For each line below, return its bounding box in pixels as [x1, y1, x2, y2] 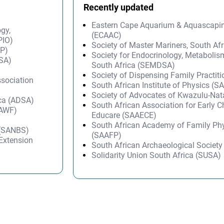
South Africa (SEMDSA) [91, 60, 175, 70]
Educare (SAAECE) [91, 110, 157, 120]
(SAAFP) [91, 130, 122, 140]
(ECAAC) [91, 30, 122, 40]
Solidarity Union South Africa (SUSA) [91, 150, 221, 160]
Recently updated [83, 2, 154, 13]
